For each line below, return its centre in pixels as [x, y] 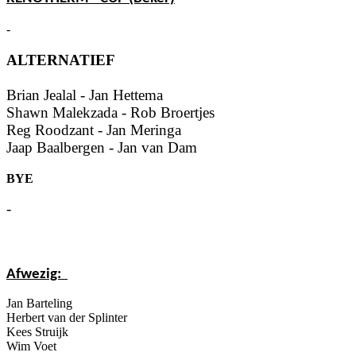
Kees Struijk [37, 331]
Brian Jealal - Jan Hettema [85, 95]
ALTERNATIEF [61, 60]
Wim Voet [31, 346]
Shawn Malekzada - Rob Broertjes [110, 112]
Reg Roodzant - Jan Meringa [94, 130]
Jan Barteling [39, 303]
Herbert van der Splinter [67, 317]
